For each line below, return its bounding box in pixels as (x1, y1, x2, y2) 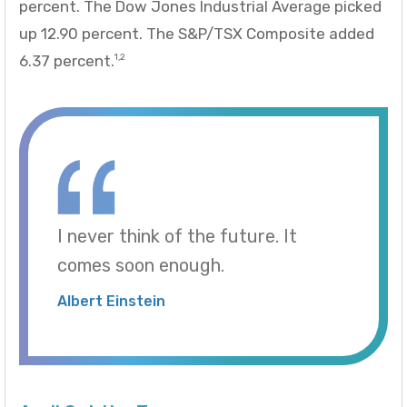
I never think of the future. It (57, 224, 297, 247)
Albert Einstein (57, 292, 165, 310)
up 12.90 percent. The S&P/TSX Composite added (19, 25, 374, 44)
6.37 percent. (19, 52, 114, 71)
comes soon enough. (57, 253, 224, 276)
